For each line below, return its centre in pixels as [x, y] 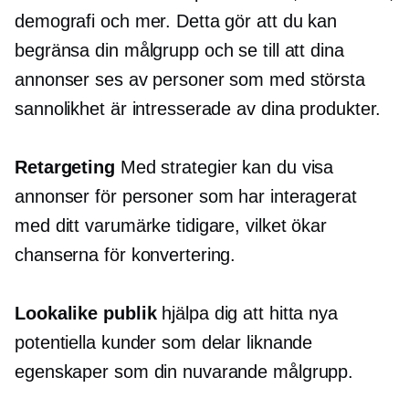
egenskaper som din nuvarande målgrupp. [184, 372]
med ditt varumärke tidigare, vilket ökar [171, 226]
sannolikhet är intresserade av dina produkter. [198, 109]
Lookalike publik [86, 314]
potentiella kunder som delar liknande [164, 343]
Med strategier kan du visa [224, 168]
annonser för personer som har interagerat [186, 197]
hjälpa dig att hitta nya [247, 314]
